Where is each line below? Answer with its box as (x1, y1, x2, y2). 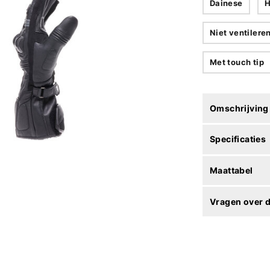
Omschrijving (210, 102, 269, 113)
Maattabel (210, 165, 253, 175)
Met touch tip (209, 57, 264, 67)
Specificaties (210, 134, 266, 145)
